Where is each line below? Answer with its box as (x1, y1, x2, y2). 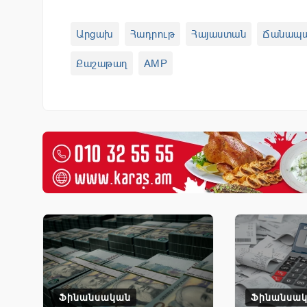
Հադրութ (130, 27, 175, 40)
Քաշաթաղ (76, 57, 127, 69)
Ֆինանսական (59, 291, 131, 303)
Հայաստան (191, 27, 246, 40)
